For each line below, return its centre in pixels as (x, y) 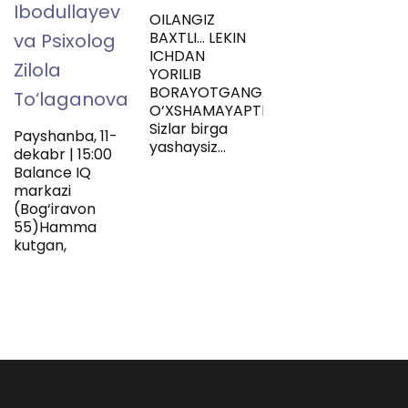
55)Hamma (55, 228)
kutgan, (40, 246)
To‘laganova (71, 100)
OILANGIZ (183, 20)
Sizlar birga (189, 129)
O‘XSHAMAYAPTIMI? (220, 111)
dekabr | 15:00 (63, 155)
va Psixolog (65, 41)
